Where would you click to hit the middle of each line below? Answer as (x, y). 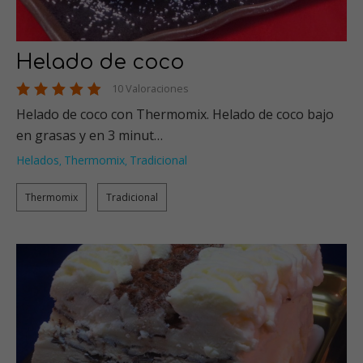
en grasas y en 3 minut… (90, 136)
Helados (38, 160)
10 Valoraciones (150, 89)
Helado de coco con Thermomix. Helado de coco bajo (175, 115)
